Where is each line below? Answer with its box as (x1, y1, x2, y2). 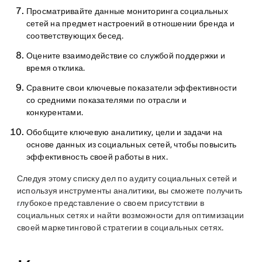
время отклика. (26, 63, 85, 73)
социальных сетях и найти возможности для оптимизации (16, 211, 244, 220)
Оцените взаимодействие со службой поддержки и (26, 51, 226, 60)
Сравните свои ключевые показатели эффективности (26, 83, 237, 92)
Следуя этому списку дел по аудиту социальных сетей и (16, 174, 237, 183)
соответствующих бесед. (26, 31, 123, 40)
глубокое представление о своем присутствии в (16, 198, 204, 208)
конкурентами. (26, 108, 84, 117)
